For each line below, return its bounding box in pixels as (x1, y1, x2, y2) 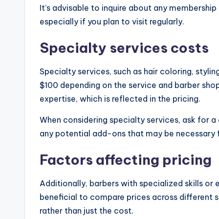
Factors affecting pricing (40, 151, 212, 169)
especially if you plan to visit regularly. (40, 17, 184, 27)
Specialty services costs (40, 39, 209, 57)
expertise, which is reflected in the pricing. (40, 94, 200, 104)
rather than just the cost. (40, 206, 133, 216)
